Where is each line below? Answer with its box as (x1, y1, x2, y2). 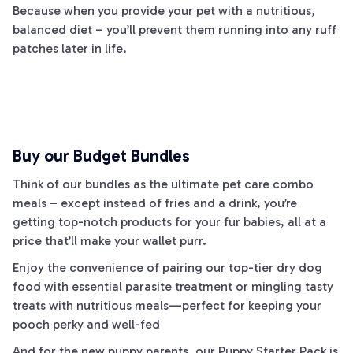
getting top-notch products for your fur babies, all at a (13, 214, 326, 229)
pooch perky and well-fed (13, 317, 160, 332)
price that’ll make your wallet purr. (13, 233, 206, 248)
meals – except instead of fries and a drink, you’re (13, 195, 297, 210)
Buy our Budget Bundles (13, 146, 190, 165)
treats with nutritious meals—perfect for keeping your (13, 298, 321, 313)
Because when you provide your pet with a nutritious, (13, 3, 315, 18)
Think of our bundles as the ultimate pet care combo (13, 176, 314, 191)
